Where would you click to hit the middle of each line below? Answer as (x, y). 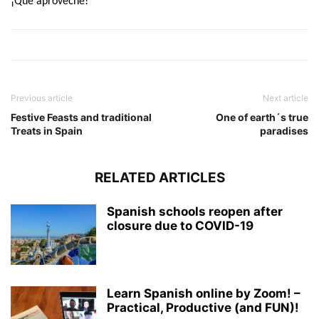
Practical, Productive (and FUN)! (203, 307)
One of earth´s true (262, 117)
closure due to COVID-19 (180, 225)
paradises (284, 130)
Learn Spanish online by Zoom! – (204, 293)
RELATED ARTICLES (159, 177)
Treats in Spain (47, 130)
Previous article (42, 98)
